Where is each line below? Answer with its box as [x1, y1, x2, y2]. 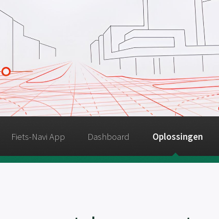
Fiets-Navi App [11, 131, 65, 142]
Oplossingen [153, 131, 203, 142]
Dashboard [88, 131, 130, 142]
